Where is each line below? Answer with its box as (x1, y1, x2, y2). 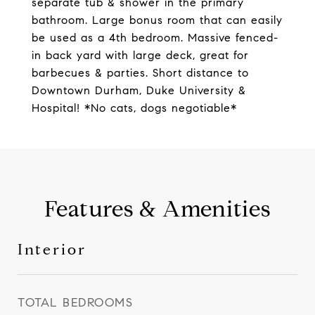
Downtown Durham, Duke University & (32, 84, 246, 97)
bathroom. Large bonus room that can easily (32, 13, 283, 27)
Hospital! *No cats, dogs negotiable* (32, 101, 237, 115)
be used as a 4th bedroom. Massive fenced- (32, 31, 278, 44)
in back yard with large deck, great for (32, 49, 249, 62)
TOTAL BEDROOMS (18, 295, 133, 310)
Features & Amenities (44, 195, 271, 223)
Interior (18, 240, 86, 259)
